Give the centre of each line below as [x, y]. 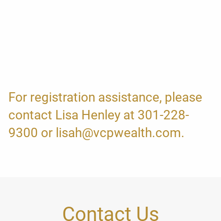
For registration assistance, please [106, 97]
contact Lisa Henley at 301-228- [99, 115]
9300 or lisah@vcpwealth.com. [97, 133]
